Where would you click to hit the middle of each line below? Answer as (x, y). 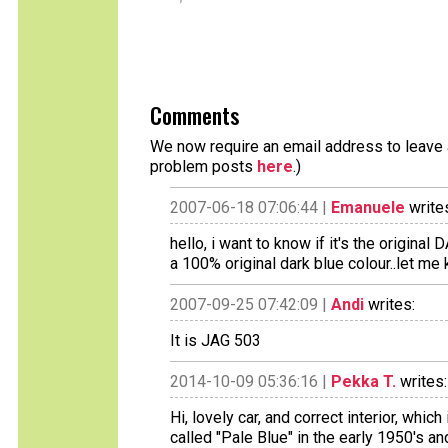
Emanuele (368, 207)
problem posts (203, 166)
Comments (194, 115)
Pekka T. (363, 381)
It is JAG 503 (215, 340)
